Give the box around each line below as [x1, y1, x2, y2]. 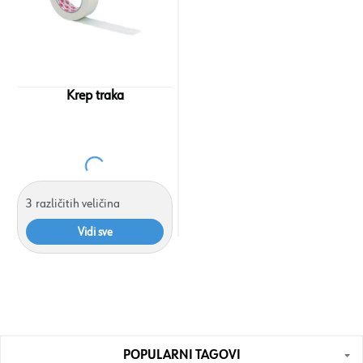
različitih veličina [36, 198, 120, 211]
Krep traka [66, 88, 124, 103]
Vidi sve [77, 225, 113, 238]
